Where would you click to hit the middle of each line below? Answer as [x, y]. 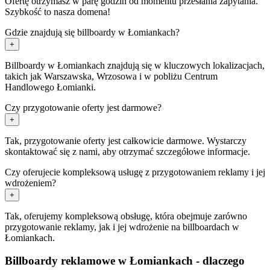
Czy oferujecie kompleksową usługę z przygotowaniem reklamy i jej [135, 172]
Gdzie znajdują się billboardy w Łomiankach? [92, 32]
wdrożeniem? [30, 183]
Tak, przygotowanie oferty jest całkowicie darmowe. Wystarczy [126, 140]
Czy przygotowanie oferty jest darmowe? [83, 107]
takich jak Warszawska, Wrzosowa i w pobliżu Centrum [111, 76]
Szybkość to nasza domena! [58, 11]
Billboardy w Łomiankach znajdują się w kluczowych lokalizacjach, [135, 65]
